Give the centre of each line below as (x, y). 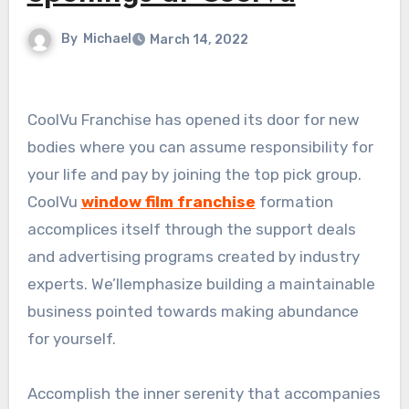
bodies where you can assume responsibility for (200, 147)
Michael (107, 39)
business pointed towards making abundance (193, 312)
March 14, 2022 (199, 40)
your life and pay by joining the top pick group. (194, 175)
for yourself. (71, 339)
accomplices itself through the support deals (191, 230)
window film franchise (168, 202)
